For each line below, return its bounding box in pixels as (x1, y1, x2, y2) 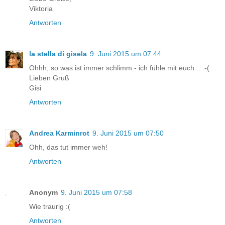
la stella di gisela (29, 49, 87, 58)
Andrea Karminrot (29, 129, 89, 137)
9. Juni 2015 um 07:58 (61, 188, 132, 196)
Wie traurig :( (29, 202, 70, 210)
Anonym (29, 188, 58, 196)
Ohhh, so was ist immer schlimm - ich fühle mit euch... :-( (29, 63, 209, 72)
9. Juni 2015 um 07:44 (90, 49, 161, 58)
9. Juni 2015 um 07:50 (92, 129, 164, 137)
